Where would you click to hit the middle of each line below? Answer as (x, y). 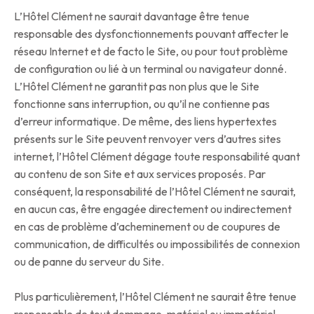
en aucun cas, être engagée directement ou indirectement (153, 209)
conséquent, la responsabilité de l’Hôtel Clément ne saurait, (155, 192)
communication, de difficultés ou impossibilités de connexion (157, 244)
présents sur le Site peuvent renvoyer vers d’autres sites (148, 139)
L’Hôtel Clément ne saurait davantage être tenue (132, 16)
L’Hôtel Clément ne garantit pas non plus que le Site (137, 87)
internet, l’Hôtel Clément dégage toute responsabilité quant (157, 157)
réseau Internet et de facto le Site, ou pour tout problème (151, 52)
